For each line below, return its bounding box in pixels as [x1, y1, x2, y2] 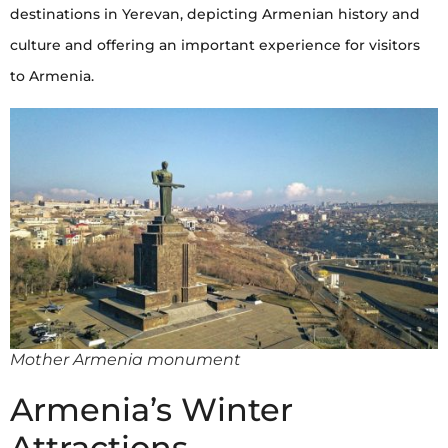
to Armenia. [10, 67, 94, 86]
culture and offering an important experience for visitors [10, 36, 420, 55]
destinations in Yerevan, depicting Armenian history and [10, 5, 420, 24]
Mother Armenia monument [10, 349, 241, 369]
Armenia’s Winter [10, 389, 293, 429]
